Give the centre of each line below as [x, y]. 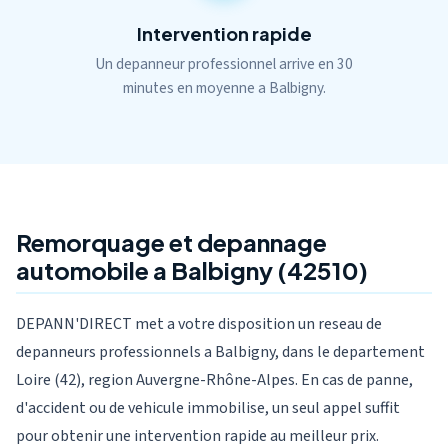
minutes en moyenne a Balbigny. [224, 88]
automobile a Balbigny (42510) [192, 270]
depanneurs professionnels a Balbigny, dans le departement [220, 352]
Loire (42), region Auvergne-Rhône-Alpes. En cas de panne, [214, 380]
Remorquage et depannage [171, 242]
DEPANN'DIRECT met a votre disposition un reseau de [199, 324]
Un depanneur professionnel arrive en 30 [224, 64]
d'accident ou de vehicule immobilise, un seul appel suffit [208, 408]
